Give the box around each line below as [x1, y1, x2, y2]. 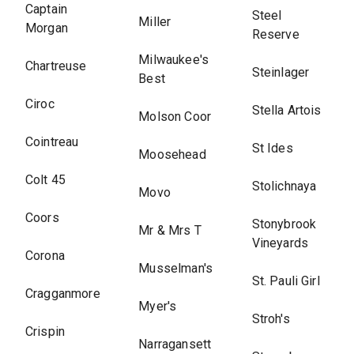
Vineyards [251, 235, 308, 250]
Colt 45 [25, 172, 66, 187]
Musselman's [138, 261, 213, 276]
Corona [25, 248, 65, 263]
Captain [25, 2, 68, 17]
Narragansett [138, 337, 212, 352]
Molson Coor [138, 109, 211, 124]
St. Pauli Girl [251, 273, 320, 288]
